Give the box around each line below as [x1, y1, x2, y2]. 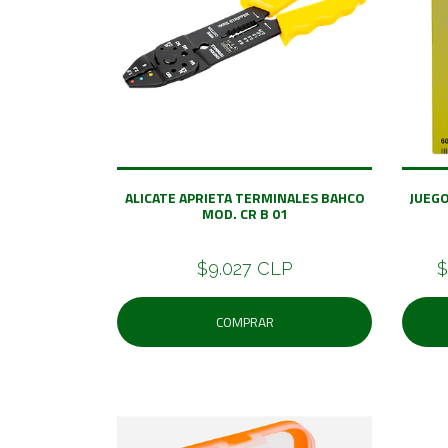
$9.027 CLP [197, 257, 292, 279]
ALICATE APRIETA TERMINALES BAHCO [124, 186, 365, 208]
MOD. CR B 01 [201, 202, 288, 224]
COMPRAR [215, 311, 274, 332]
